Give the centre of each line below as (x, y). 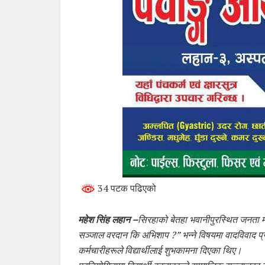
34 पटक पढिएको (126, 188)
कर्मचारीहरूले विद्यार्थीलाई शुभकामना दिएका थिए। (160, 250)
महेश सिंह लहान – (108, 219)
